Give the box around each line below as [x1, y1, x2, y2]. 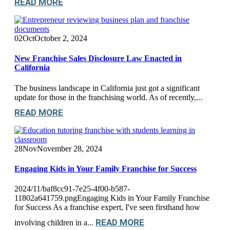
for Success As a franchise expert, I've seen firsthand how [14, 203, 200, 212]
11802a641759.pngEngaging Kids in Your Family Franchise [14, 194, 209, 203]
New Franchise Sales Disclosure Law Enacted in [14, 54, 182, 63]
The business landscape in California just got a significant [14, 83, 200, 92]
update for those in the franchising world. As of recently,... [14, 92, 202, 102]
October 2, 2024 [34, 34, 87, 43]
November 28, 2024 [37, 144, 102, 153]
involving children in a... [14, 218, 95, 227]
